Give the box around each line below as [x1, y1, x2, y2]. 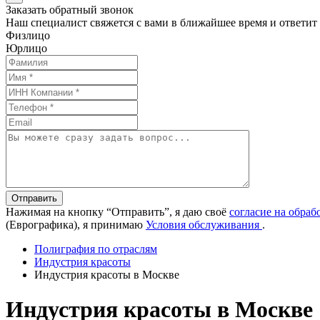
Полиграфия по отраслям [34, 243, 157, 255]
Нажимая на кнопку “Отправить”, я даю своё [6, 206, 229, 218]
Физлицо [6, 29, 50, 41]
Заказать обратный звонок [6, 4, 134, 16]
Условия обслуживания [146, 219, 262, 231]
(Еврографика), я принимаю [6, 219, 146, 231]
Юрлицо [6, 42, 47, 54]
